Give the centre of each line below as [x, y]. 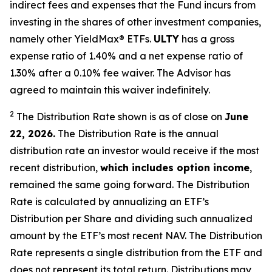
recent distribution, [55, 168]
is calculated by [73, 202]
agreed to [35, 90]
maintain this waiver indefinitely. [135, 90]
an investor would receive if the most [173, 151]
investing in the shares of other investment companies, [135, 22]
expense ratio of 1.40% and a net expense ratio [121, 56]
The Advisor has [194, 73]
